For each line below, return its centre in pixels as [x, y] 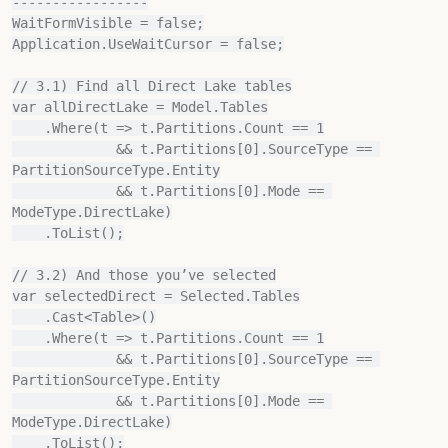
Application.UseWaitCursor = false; [148, 44]
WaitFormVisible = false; [108, 23]
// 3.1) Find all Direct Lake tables [152, 86]
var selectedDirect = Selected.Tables [156, 296]
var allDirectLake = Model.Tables [140, 107]
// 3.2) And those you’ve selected [144, 275]
